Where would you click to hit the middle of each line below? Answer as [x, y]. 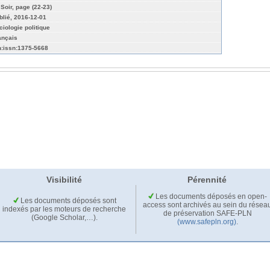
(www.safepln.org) [206, 222]
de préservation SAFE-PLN [207, 214]
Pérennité [207, 180]
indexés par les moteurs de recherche [64, 209]
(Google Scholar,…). [64, 218]
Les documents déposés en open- [210, 197]
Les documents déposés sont [67, 201]
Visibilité [64, 180]
